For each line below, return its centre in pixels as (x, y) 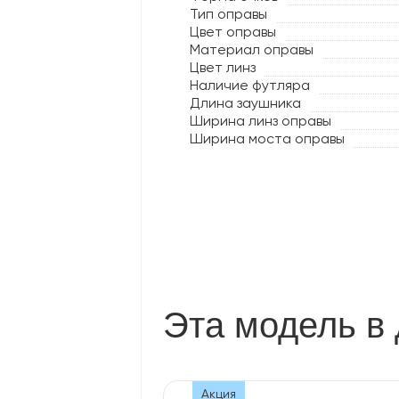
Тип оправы (228, 14)
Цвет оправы (233, 32)
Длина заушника (245, 103)
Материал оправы (252, 49)
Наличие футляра (250, 85)
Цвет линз (223, 67)
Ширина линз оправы (261, 121)
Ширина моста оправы (267, 138)
